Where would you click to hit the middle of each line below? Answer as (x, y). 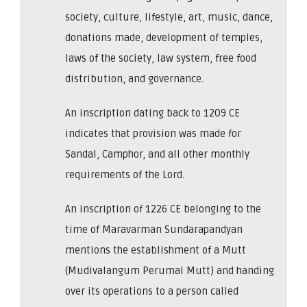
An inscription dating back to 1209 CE (152, 113)
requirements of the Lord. (125, 174)
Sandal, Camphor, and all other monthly (157, 154)
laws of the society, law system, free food (161, 58)
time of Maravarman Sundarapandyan (154, 229)
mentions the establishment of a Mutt (156, 250)
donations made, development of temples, (164, 37)
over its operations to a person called (152, 291)
